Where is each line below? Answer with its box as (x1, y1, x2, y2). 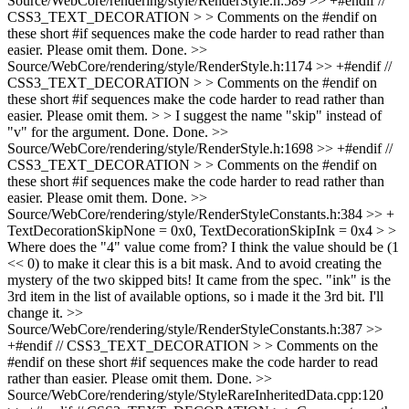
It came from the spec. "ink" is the (192, 272, 391, 288)
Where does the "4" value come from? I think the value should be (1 (7, 239, 399, 255)
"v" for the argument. (7, 124, 130, 140)
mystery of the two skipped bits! (7, 272, 192, 288)
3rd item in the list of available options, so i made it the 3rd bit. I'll (7, 288, 383, 304)
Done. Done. (130, 124, 212, 140)
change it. (7, 305, 67, 320)
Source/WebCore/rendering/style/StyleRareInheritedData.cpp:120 (7, 387, 383, 403)
